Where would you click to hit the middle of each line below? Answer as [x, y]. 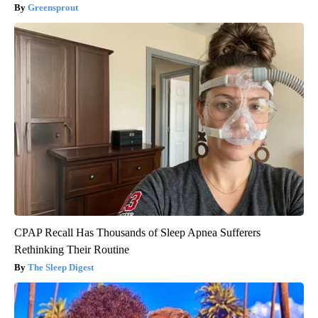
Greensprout [53, 8]
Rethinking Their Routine [72, 250]
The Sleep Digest [61, 268]
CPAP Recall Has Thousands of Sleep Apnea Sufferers [137, 233]
